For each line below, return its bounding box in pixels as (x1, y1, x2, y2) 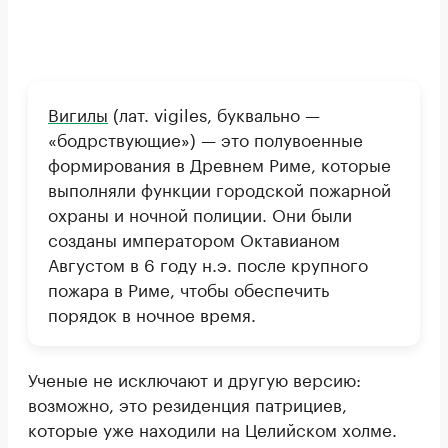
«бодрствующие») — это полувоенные (48, 125, 363, 152)
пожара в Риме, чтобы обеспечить (48, 275, 329, 302)
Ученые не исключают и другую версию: (28, 365, 361, 392)
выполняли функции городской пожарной (48, 175, 391, 202)
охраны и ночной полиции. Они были (48, 200, 352, 227)
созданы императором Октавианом (48, 225, 340, 252)
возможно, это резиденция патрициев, (28, 390, 347, 417)
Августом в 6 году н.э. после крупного (48, 250, 368, 277)
